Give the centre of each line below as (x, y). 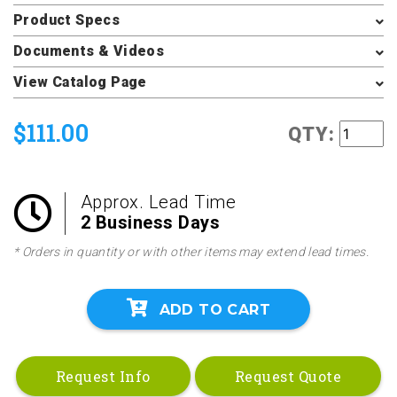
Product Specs (67, 20)
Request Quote (288, 376)
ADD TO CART (214, 309)
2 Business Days (150, 222)
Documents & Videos (89, 51)
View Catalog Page (80, 82)
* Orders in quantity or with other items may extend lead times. (191, 252)
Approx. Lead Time (158, 202)
